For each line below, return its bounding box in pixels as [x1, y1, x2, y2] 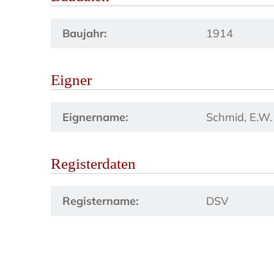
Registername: [62, 194, 139, 208]
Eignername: [62, 110, 128, 124]
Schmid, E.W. [206, 110, 273, 124]
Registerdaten [51, 155, 136, 172]
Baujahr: [62, 26, 107, 40]
